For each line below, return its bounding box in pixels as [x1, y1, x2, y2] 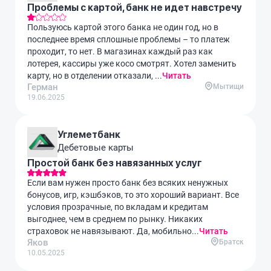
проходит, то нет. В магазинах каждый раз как [27, 47, 213, 56]
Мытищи [213, 82, 244, 91]
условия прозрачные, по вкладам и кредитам [27, 202, 208, 212]
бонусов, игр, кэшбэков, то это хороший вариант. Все [27, 190, 239, 200]
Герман [27, 82, 58, 93]
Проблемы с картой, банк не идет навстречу [27, 2, 242, 13]
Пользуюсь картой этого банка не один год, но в [27, 22, 218, 32]
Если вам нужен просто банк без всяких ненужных [27, 178, 228, 188]
